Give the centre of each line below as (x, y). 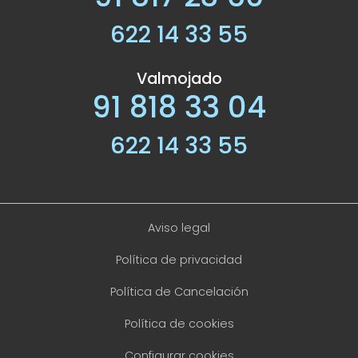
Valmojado (179, 79)
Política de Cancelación (179, 292)
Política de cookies (179, 324)
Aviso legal (179, 228)
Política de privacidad (179, 260)
